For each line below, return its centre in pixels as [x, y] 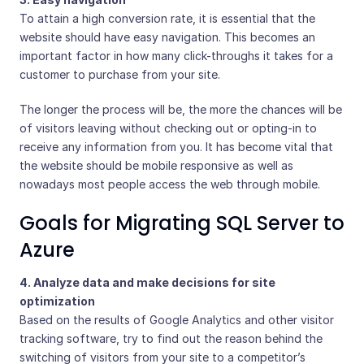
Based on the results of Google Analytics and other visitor [177, 320]
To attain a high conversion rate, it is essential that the [167, 18]
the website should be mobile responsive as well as [156, 165]
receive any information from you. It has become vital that [176, 147]
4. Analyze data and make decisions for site [147, 282]
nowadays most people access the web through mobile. [170, 184]
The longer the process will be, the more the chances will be [181, 109]
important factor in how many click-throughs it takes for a [176, 56]
